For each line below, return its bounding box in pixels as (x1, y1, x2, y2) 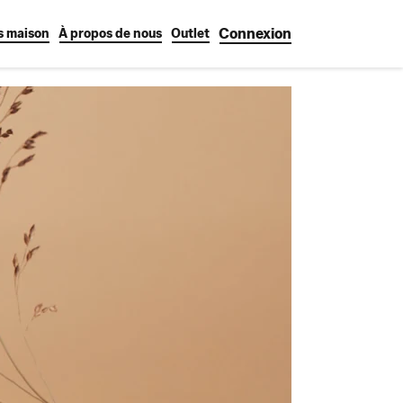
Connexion (219, 25, 291, 42)
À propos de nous (58, 26, 162, 41)
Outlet (171, 26, 210, 41)
